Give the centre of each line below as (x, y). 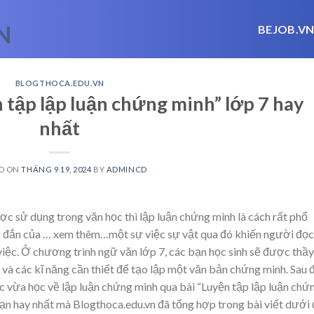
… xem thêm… (76, 233)
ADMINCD (127, 169)
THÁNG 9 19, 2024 (56, 169)
